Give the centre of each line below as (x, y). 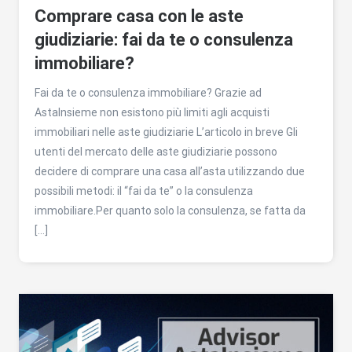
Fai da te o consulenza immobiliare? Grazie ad (148, 92)
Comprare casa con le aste (139, 16)
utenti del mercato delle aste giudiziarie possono (156, 151)
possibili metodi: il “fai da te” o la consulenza (144, 191)
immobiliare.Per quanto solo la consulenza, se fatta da (170, 210)
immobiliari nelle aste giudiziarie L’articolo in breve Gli (166, 132)
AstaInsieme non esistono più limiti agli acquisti (152, 112)
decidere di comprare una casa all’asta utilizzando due (170, 171)
